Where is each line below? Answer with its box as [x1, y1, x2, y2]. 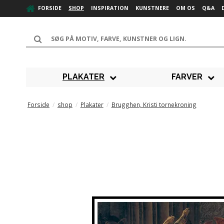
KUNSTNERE [135, 4, 169, 12]
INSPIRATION [91, 4, 128, 12]
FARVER [171, 72, 203, 82]
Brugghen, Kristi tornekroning [111, 100, 196, 108]
